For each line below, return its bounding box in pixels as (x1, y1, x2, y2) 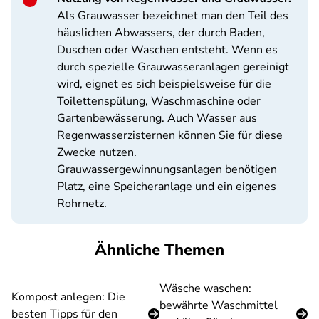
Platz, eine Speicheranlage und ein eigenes (57, 179, 276, 194)
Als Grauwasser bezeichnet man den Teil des (57, 8, 288, 23)
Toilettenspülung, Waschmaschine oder (57, 93, 261, 109)
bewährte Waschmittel (159, 298, 278, 313)
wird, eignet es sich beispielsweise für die (57, 76, 271, 92)
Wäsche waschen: (159, 281, 251, 296)
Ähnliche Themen (95, 239, 224, 261)
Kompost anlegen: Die (11, 289, 125, 305)
